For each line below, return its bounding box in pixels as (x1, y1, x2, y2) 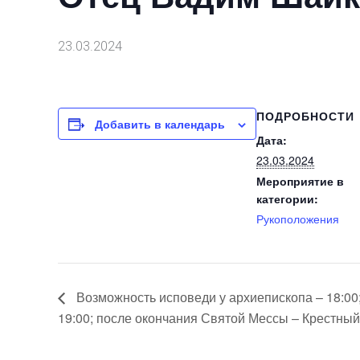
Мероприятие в (256, 173, 344, 189)
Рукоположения (256, 211, 339, 227)
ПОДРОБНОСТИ (256, 108, 354, 124)
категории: (256, 190, 318, 207)
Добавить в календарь (95, 116, 225, 132)
